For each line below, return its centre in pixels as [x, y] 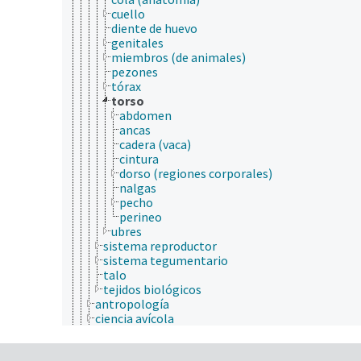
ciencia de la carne [145, 347]
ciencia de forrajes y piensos [171, 332]
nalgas [138, 187]
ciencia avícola [135, 318]
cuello [128, 13]
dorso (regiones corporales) [196, 173]
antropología [132, 303]
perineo [141, 216]
